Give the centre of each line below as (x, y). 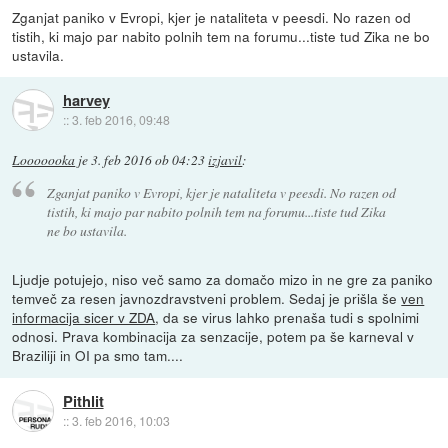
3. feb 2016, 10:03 (120, 420)
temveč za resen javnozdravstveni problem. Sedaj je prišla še (207, 298)
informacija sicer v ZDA (84, 317)
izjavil (225, 159)
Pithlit (83, 400)
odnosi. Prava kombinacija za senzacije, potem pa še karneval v (213, 336)
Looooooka (44, 159)
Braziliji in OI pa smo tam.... (98, 355)
